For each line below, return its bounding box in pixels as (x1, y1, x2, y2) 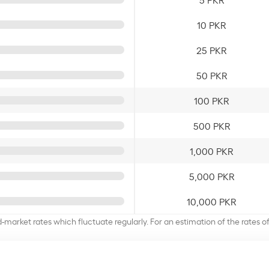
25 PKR (196, 43, 227, 56)
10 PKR (197, 17, 226, 31)
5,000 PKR (189, 169, 235, 183)
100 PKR (194, 93, 229, 107)
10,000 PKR (187, 194, 237, 208)
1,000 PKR (190, 144, 234, 157)
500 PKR (193, 118, 231, 132)
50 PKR (196, 68, 228, 82)
